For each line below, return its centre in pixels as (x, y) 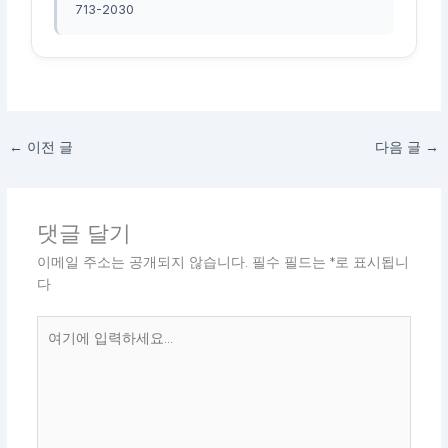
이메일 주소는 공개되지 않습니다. (142, 262)
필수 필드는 (290, 262)
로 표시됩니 (371, 262)
